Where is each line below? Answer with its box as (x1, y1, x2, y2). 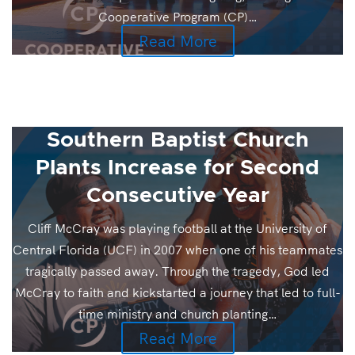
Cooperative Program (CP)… (97, 8, 258, 25)
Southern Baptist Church (46, 129, 309, 151)
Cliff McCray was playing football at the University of (28, 219, 327, 236)
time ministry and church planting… (78, 305, 277, 322)
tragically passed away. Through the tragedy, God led (25, 262, 330, 279)
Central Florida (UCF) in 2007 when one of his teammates (13, 241, 342, 258)
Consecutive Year (86, 185, 269, 207)
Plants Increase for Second (36, 157, 319, 179)
